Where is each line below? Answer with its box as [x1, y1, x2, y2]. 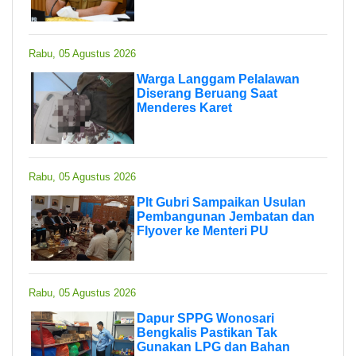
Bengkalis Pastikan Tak [137, 325, 277, 339]
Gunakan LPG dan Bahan [137, 339, 290, 354]
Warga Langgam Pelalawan [137, 72, 300, 86]
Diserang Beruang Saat [137, 86, 277, 100]
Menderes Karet [137, 100, 232, 114]
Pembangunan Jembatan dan [137, 209, 315, 223]
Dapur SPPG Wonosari [137, 311, 274, 325]
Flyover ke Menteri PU [137, 223, 269, 238]
